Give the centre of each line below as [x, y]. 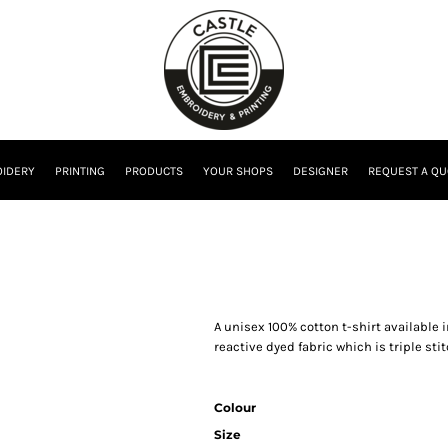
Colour [235, 407]
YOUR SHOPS [238, 171]
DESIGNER [320, 171]
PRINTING [80, 171]
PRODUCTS [154, 171]
